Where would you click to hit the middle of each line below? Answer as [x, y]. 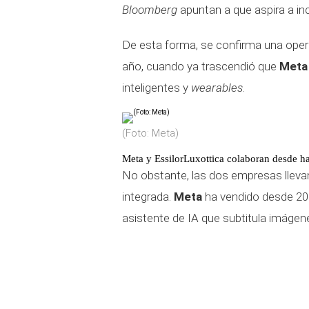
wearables [217, 88]
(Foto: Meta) [150, 133]
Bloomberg [150, 10]
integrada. [148, 197]
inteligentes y [157, 88]
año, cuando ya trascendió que [201, 66]
